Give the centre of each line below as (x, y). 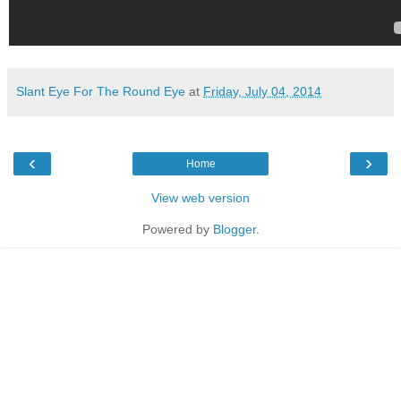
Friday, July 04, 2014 (262, 91)
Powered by (177, 229)
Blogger (234, 229)
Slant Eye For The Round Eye (101, 91)
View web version (200, 197)
